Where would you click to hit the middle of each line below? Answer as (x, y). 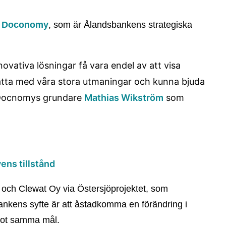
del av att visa (151, 65)
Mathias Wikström (124, 98)
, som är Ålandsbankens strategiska (120, 25)
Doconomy (25, 25)
